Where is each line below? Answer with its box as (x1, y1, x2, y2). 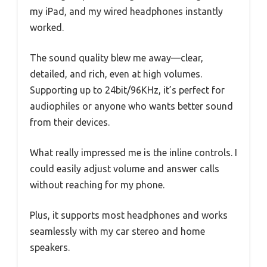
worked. (30, 21, 64, 33)
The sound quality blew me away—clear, (30, 52, 203, 63)
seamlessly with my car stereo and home (30, 225, 205, 237)
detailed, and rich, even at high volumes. (30, 68, 202, 79)
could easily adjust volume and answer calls (30, 163, 219, 174)
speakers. (30, 241, 70, 253)
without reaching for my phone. (30, 179, 164, 190)
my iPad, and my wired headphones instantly (30, 5, 223, 17)
